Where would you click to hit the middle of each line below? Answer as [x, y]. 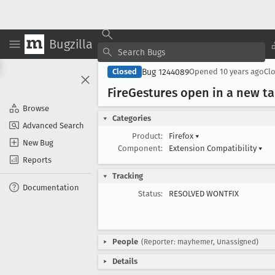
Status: [150, 194]
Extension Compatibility [214, 148]
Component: [140, 148]
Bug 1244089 [165, 72]
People [125, 242]
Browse [36, 108]
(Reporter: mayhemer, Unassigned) [200, 242]
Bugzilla [71, 44]
